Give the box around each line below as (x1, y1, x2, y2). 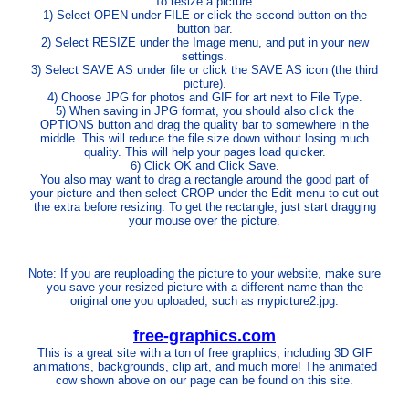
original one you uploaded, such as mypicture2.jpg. (70, 294, 339, 308)
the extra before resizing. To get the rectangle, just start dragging (33, 200, 376, 214)
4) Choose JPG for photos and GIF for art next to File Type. (47, 90, 362, 104)
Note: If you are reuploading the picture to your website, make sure (28, 267, 381, 280)
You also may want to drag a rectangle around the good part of (40, 173, 369, 186)
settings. (182, 49, 227, 63)
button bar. (176, 22, 233, 36)
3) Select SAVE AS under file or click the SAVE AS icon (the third (31, 63, 378, 77)
